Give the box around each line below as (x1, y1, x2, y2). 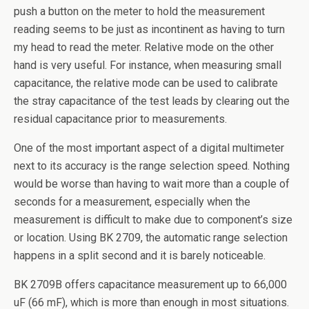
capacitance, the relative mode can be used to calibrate (14, 77, 278, 90)
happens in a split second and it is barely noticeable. (14, 249, 266, 263)
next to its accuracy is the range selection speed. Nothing (14, 159, 290, 173)
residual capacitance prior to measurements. (14, 112, 227, 126)
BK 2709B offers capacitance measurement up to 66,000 (14, 278, 287, 292)
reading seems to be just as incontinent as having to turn (14, 23, 285, 37)
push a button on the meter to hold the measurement (14, 5, 265, 19)
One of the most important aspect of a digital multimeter (14, 141, 284, 155)
